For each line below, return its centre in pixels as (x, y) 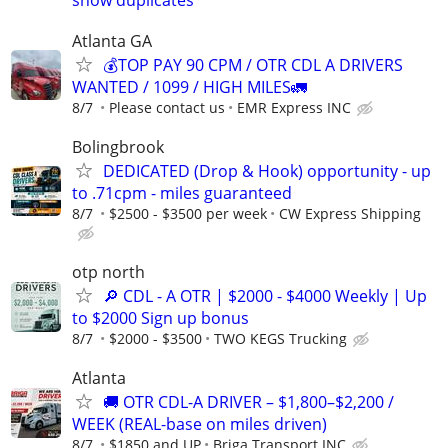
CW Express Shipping (350, 214)
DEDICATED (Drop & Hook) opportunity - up (267, 171)
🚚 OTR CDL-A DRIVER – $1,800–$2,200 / (248, 402)
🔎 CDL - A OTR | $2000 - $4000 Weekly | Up (265, 296)
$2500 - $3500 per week (188, 214)
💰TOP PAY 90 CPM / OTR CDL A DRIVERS (253, 64)
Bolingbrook (118, 147)
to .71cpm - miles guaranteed (182, 193)
